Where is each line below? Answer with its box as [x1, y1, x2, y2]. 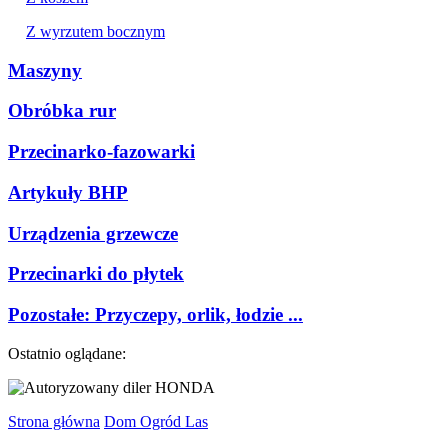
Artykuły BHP [8, 181, 128, 203]
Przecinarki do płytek [8, 263, 184, 285]
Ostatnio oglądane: [8, 344, 126, 362]
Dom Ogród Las [104, 412, 208, 430]
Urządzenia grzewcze [8, 222, 178, 244]
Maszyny [8, 59, 82, 81]
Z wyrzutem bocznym [26, 22, 165, 40]
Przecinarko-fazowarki [8, 141, 195, 163]
